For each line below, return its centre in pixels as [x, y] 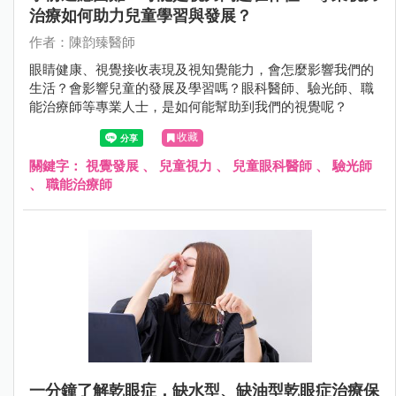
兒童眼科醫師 [272, 166]
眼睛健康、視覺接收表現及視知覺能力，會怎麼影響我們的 [202, 70]
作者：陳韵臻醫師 [82, 42]
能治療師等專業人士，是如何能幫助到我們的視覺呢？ [188, 107]
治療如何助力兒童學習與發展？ [141, 15]
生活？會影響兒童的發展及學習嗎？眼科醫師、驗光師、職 [202, 88]
